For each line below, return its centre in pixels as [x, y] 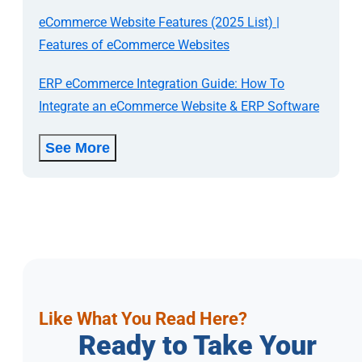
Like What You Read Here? [143, 318]
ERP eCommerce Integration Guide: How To [162, 83]
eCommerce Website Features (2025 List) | [159, 22]
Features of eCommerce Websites [134, 44]
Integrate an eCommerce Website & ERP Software [179, 106]
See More [78, 147]
